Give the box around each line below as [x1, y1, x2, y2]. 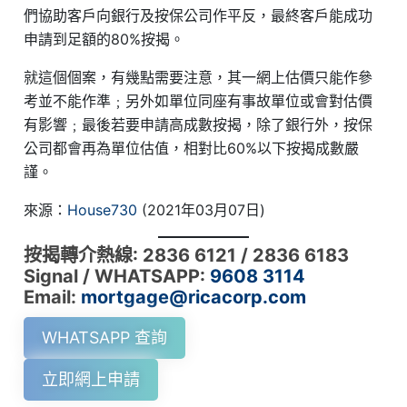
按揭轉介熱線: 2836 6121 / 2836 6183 [24, 244, 350, 267]
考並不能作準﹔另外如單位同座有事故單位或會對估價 [24, 92, 373, 111]
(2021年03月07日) [142, 201, 266, 220]
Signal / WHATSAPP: [24, 265, 211, 288]
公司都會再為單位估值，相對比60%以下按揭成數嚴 [24, 139, 360, 158]
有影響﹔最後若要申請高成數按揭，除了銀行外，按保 [24, 115, 373, 134]
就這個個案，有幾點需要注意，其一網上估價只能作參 [24, 68, 373, 87]
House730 [67, 201, 143, 220]
